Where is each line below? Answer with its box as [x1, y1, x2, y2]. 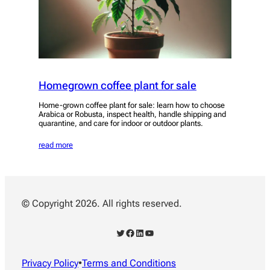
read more [39, 140, 73, 149]
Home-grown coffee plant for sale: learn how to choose [39, 100, 225, 110]
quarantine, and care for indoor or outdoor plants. [39, 118, 203, 128]
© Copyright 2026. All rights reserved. [22, 198, 182, 210]
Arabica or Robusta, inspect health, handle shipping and [39, 109, 226, 119]
